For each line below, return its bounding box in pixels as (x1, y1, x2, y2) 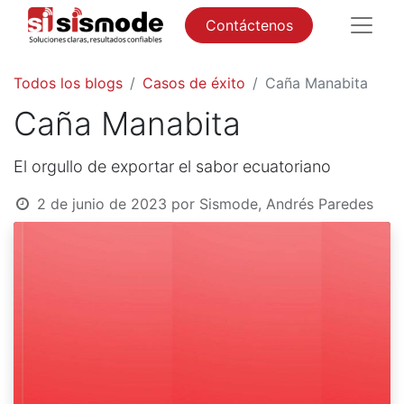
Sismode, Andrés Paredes (198, 195, 373, 214)
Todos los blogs (14, 74, 123, 93)
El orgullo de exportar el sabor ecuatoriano (14, 157, 331, 177)
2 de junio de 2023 (36, 195, 167, 214)
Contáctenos (205, 16, 293, 35)
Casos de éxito (142, 74, 245, 93)
